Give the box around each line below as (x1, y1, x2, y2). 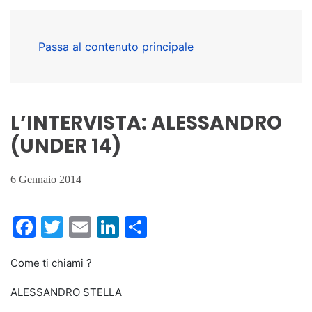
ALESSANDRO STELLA (10, 286, 122, 299)
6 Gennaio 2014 (10, 173, 81, 185)
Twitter (63, 213, 139, 240)
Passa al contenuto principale (38, 40, 194, 54)
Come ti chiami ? (10, 256, 92, 270)
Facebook (36, 213, 139, 240)
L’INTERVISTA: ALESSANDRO (10, 109, 282, 136)
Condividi (147, 213, 247, 240)
